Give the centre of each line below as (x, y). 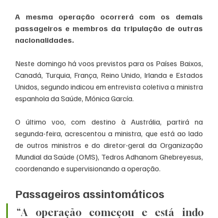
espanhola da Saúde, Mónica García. (75, 98)
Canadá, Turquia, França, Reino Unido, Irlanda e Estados (109, 75)
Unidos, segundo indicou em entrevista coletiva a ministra (109, 86)
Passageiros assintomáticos (90, 193)
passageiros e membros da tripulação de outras (109, 28)
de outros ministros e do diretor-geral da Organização (109, 145)
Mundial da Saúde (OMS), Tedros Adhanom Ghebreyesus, (109, 156)
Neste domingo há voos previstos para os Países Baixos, (109, 63)
